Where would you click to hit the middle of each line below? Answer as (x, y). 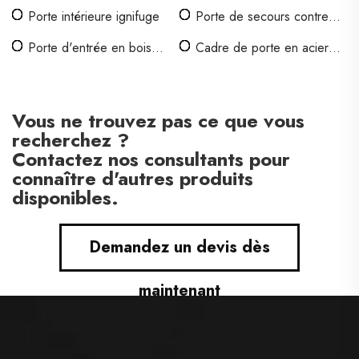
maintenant (179, 290)
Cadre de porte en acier (262, 48)
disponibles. (65, 198)
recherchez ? (71, 140)
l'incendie (222, 36)
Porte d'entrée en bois (90, 48)
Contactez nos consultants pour (151, 159)
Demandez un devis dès (179, 247)
